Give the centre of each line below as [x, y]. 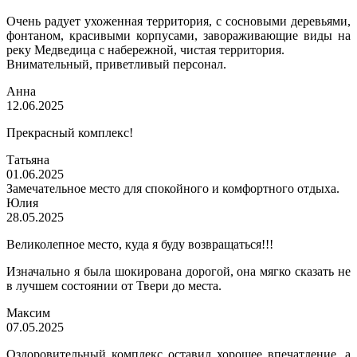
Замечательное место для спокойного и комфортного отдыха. [173, 189]
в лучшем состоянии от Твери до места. [114, 286]
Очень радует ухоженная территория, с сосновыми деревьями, [178, 22]
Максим [28, 313]
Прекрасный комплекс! [70, 133]
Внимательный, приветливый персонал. [116, 65]
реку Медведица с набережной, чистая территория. [145, 50]
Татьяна [28, 160]
